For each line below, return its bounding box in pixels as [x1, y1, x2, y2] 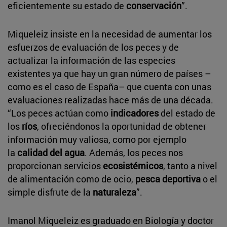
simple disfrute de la [8, 185, 93, 198]
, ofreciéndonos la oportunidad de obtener [37, 120, 206, 132]
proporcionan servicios [8, 159, 103, 172]
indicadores [110, 106, 161, 119]
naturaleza [93, 185, 136, 198]
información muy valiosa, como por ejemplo [8, 133, 186, 145]
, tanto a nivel [163, 159, 217, 172]
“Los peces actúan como [8, 106, 110, 119]
